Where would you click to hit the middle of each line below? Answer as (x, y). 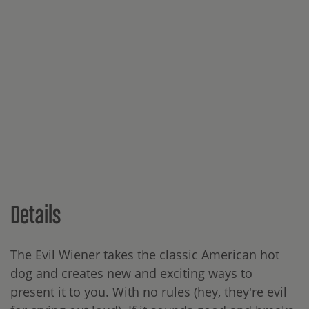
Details (36, 214)
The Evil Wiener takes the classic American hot (145, 255)
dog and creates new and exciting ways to (131, 273)
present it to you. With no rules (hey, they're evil (149, 292)
